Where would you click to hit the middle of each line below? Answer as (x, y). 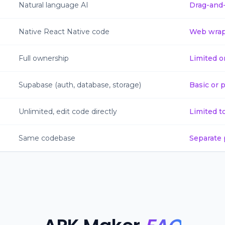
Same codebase (47, 138)
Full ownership (44, 58)
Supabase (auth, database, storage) (80, 85)
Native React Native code (64, 32)
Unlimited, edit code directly (68, 111)
